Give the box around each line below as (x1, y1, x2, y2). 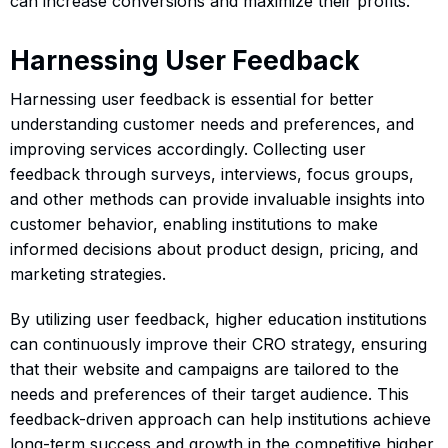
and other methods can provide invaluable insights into (10, 189, 425, 210)
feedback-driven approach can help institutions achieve (10, 409, 431, 430)
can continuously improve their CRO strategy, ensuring (10, 334, 427, 355)
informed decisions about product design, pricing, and (10, 239, 418, 260)
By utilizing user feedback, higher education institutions (10, 309, 427, 330)
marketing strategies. (10, 264, 166, 285)
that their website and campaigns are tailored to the (10, 359, 399, 380)
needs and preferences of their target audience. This (10, 384, 409, 405)
